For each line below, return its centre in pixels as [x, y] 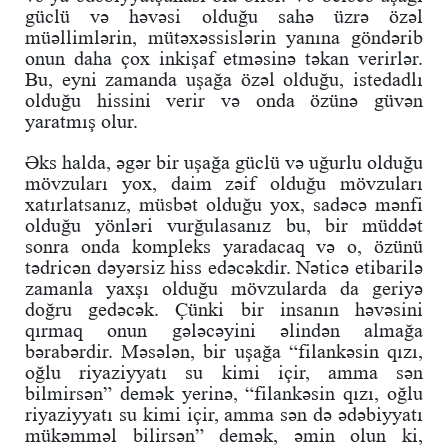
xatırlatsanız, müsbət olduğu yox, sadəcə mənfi [224, 204]
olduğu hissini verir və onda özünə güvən [224, 100]
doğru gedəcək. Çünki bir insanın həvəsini [224, 309]
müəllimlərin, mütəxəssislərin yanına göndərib [224, 37]
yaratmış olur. [81, 121]
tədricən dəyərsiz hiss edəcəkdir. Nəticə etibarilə [224, 267]
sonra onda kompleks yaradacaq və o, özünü [224, 246]
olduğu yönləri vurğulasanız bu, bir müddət [224, 225]
